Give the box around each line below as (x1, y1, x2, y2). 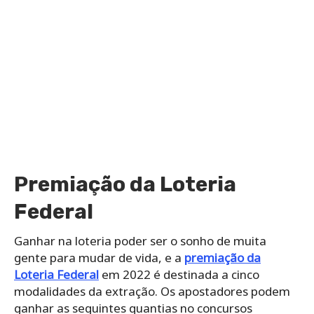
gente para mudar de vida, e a (14, 249, 184, 266)
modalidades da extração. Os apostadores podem (14, 282, 290, 299)
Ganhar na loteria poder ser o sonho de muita (14, 232, 266, 249)
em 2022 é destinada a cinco (99, 266, 259, 282)
